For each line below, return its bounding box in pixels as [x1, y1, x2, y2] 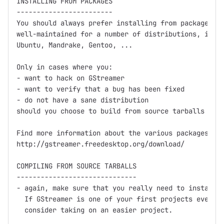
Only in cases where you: [16, 62, 112, 72]
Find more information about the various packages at [16, 128, 220, 138]
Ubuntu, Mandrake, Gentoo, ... [16, 40, 132, 50]
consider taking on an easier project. [16, 205, 172, 215]
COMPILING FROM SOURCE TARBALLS [16, 161, 136, 171]
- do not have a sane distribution [16, 95, 148, 105]
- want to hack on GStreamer [16, 73, 124, 83]
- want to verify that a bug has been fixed [16, 84, 184, 94]
